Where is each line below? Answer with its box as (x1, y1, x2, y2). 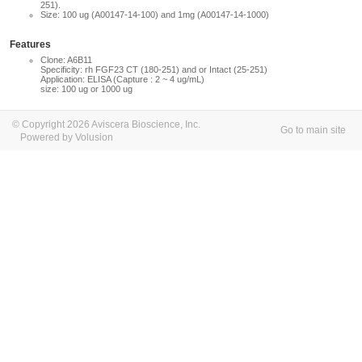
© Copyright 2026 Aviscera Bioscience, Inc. (12, 119, 200, 130)
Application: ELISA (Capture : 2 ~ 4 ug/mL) (40, 74, 204, 84)
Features (10, 39, 51, 50)
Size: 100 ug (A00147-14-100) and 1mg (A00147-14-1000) (40, 10, 269, 19)
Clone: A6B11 (40, 55, 92, 65)
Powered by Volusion (20, 132, 113, 143)
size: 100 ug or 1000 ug (40, 84, 133, 94)
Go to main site (280, 124, 346, 136)
